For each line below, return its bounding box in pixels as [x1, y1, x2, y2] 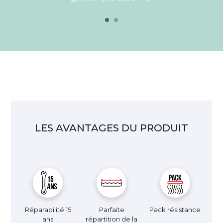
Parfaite [99, 205, 124, 214]
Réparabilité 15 [24, 205, 71, 214]
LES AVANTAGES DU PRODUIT [35, 121, 188, 134]
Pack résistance [149, 205, 201, 214]
